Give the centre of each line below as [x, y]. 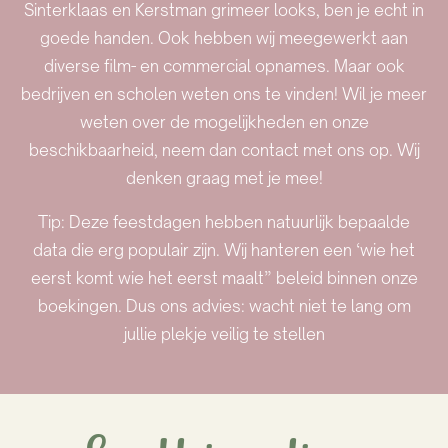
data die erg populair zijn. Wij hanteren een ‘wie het [224, 249]
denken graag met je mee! [224, 177]
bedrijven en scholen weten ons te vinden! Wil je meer [224, 93]
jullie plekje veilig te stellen [224, 333]
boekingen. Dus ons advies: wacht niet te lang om [224, 305]
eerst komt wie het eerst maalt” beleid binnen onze [224, 277]
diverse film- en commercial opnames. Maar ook [224, 65]
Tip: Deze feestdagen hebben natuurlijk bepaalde [224, 221]
